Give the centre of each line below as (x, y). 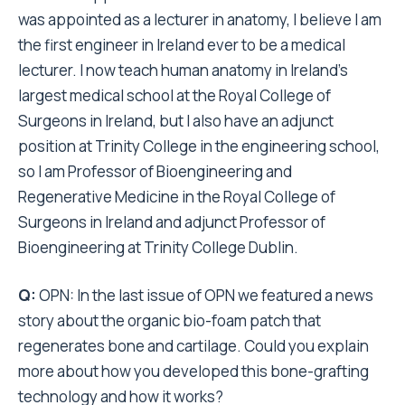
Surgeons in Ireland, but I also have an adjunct (176, 121)
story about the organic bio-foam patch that (170, 320)
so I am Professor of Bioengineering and (155, 171)
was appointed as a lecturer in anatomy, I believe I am (200, 19)
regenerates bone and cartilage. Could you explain (193, 346)
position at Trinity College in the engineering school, (199, 146)
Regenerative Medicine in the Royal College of (177, 197)
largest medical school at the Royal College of (174, 95)
